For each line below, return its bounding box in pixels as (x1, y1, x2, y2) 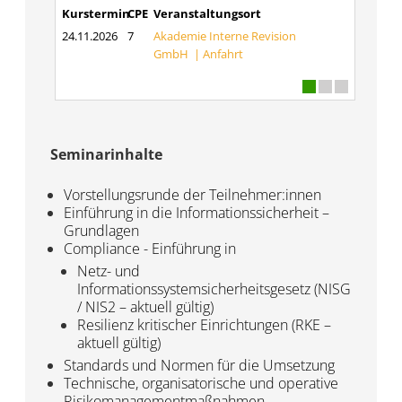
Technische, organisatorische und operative (64, 373, 339, 393)
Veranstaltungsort (153, 5, 262, 22)
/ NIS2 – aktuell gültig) (77, 297, 214, 317)
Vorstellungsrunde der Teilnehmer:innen (64, 185, 322, 205)
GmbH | (153, 46, 204, 62)
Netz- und (77, 261, 141, 281)
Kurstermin (61, 5, 130, 22)
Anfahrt (203, 46, 244, 62)
